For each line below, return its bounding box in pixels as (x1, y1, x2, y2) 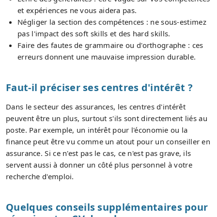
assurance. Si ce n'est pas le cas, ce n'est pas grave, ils (6, 148, 191, 158)
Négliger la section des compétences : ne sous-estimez (17, 16, 206, 27)
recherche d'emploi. (6, 171, 74, 181)
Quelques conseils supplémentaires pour (6, 200, 208, 214)
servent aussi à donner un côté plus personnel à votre (6, 159, 192, 170)
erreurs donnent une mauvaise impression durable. (17, 51, 196, 62)
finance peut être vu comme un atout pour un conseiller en (6, 136, 211, 146)
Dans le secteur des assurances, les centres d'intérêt (6, 101, 186, 111)
